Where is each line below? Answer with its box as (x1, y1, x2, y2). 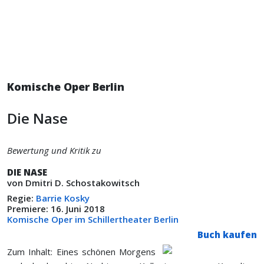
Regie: (7, 192, 36, 204)
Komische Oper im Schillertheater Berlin (7, 213, 179, 225)
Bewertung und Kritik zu (7, 144, 101, 156)
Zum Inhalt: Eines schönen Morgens (7, 246, 156, 258)
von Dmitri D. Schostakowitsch (7, 177, 140, 189)
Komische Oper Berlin (7, 80, 124, 94)
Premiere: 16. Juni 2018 (7, 203, 107, 214)
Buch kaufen (197, 229, 257, 240)
